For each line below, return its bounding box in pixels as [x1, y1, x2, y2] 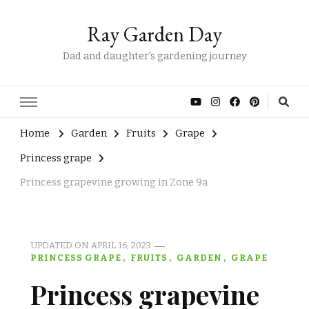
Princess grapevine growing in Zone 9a [20, 176, 208, 189]
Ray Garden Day [87, 21, 222, 48]
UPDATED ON [30, 240, 91, 251]
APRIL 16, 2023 [91, 240, 151, 251]
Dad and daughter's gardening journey [62, 50, 247, 62]
